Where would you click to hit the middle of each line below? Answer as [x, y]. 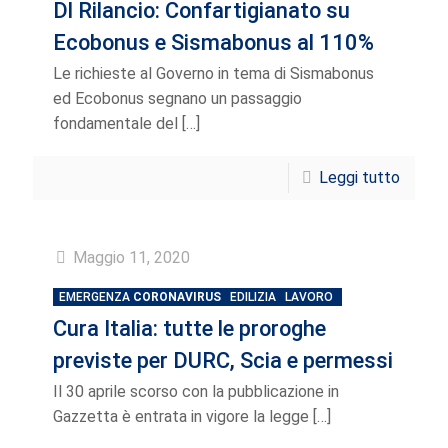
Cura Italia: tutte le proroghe [189, 328]
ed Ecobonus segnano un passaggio [177, 98]
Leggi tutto [359, 177]
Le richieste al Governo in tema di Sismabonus [213, 73]
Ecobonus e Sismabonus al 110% [213, 42]
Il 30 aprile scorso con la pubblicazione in [196, 391]
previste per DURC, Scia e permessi [223, 360]
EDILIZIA [253, 297]
